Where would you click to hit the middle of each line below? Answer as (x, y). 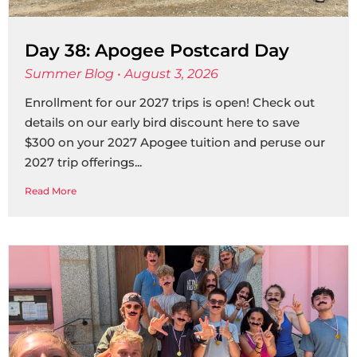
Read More (51, 191)
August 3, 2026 (170, 74)
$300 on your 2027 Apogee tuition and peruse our (175, 142)
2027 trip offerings (80, 162)
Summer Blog (71, 74)
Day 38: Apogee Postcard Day (157, 51)
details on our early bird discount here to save (162, 122)
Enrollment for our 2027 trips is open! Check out (170, 102)
